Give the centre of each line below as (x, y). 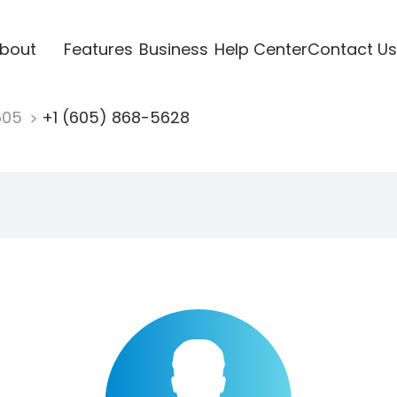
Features (98, 49)
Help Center (261, 49)
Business (173, 49)
